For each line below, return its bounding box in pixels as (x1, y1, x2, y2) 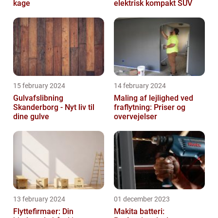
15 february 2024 (13, 82, 65, 90)
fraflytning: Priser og (114, 103, 185, 112)
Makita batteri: (114, 207, 164, 217)
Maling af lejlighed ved (114, 93, 193, 103)
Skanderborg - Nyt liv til (13, 103, 94, 112)
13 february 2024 (13, 195, 65, 203)
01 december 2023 (114, 195, 170, 203)
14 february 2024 (114, 82, 166, 90)
